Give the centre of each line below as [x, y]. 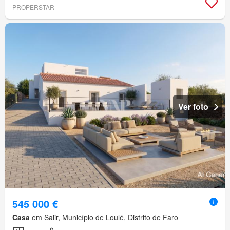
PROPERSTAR [33, 7]
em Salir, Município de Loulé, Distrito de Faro [104, 217]
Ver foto [193, 107]
